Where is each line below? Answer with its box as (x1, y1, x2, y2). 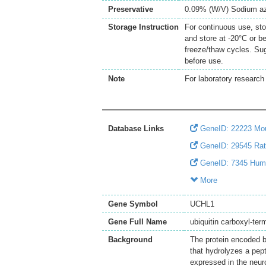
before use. (185, 56, 223, 65)
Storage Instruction (108, 23, 179, 31)
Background (108, 235, 153, 244)
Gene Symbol (108, 199, 158, 208)
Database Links (108, 124, 164, 133)
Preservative (108, 5, 153, 14)
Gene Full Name (108, 217, 167, 226)
